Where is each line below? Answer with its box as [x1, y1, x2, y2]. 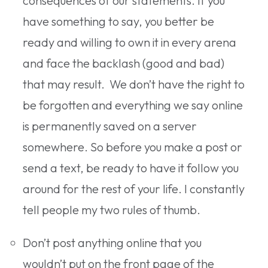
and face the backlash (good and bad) [23, 55, 224, 71]
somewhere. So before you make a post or [23, 139, 242, 154]
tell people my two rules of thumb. [23, 202, 200, 217]
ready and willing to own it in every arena [23, 34, 236, 50]
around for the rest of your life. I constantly [23, 181, 245, 196]
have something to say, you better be [23, 13, 214, 29]
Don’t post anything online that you [23, 234, 202, 250]
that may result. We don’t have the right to [23, 76, 245, 92]
